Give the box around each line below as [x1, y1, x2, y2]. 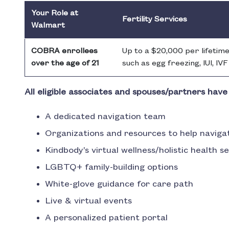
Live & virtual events [45, 196, 132, 206]
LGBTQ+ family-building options [45, 163, 178, 172]
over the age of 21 [31, 59, 99, 68]
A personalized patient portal [45, 213, 168, 223]
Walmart [31, 21, 65, 30]
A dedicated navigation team [45, 112, 166, 122]
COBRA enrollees [31, 47, 98, 56]
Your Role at [31, 9, 78, 18]
